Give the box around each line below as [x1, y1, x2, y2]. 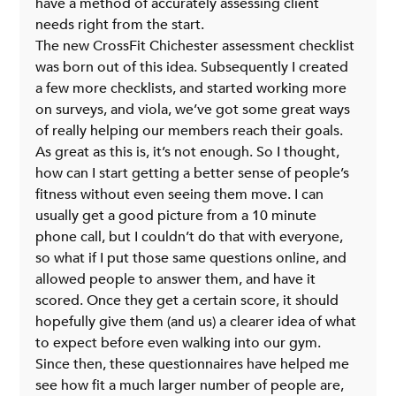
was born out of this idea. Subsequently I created [35, 57, 353, 77]
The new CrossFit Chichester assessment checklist [35, 35, 359, 56]
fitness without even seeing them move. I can [35, 184, 328, 204]
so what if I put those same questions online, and [35, 247, 351, 268]
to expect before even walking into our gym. [35, 332, 322, 353]
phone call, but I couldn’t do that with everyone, [35, 226, 347, 247]
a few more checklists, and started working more [35, 78, 351, 98]
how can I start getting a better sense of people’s [35, 163, 354, 183]
